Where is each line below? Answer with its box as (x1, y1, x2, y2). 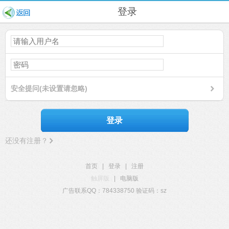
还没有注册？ (5, 136, 48, 145)
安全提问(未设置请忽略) (11, 84, 87, 93)
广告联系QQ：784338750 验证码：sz (62, 187, 167, 194)
